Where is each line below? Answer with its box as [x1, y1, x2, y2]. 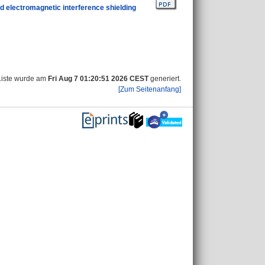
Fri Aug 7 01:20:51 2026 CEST [48, 75, 148, 83]
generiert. [148, 75, 181, 83]
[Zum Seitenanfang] [118, 85, 181, 93]
